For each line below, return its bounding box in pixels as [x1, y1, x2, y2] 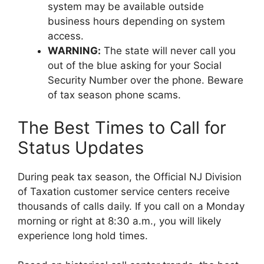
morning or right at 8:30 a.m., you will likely [18, 214, 221, 227]
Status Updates [18, 137, 144, 158]
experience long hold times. [18, 229, 148, 242]
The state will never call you [101, 45, 236, 57]
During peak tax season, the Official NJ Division [18, 170, 242, 183]
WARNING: [48, 45, 101, 57]
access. [48, 30, 84, 42]
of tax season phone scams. [48, 89, 181, 101]
